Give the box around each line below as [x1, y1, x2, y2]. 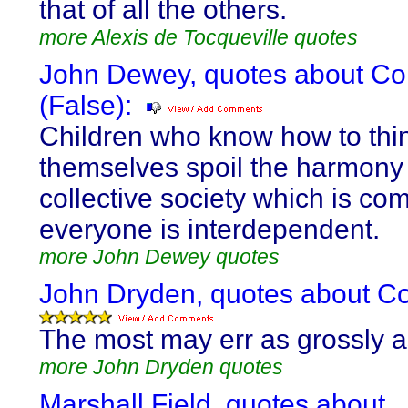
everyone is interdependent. [39, 214, 380, 244]
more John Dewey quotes [39, 245, 280, 269]
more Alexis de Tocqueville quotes [39, 25, 358, 49]
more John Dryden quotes [39, 355, 283, 379]
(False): [39, 90, 132, 120]
